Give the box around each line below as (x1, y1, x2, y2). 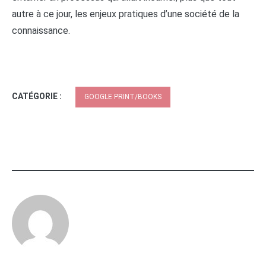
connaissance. (12, 24, 70, 36)
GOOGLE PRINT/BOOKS (84, 92, 161, 101)
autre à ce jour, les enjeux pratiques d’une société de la (12, 8, 239, 20)
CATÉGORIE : (12, 91, 64, 101)
